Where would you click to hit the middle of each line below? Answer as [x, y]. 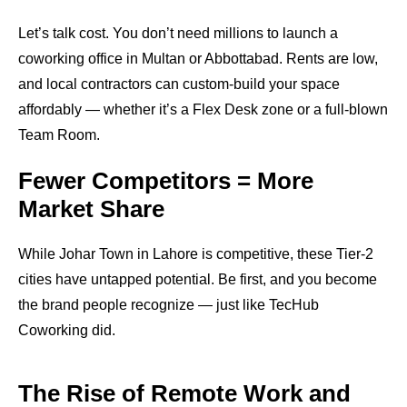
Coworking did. [67, 330]
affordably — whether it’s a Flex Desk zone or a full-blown [203, 109]
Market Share [91, 209]
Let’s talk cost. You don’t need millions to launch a [178, 33]
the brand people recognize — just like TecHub [169, 305]
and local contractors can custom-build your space [179, 84]
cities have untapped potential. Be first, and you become [198, 279]
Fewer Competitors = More [166, 181]
